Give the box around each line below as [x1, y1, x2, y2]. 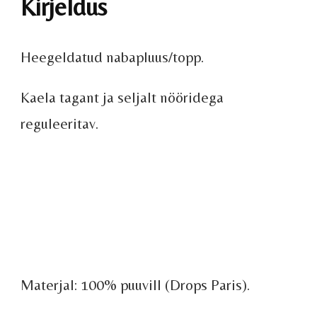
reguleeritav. [21, 114, 98, 132]
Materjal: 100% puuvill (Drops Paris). [21, 275, 250, 294]
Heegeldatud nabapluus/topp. [21, 47, 204, 66]
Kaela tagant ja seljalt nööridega [21, 88, 224, 106]
